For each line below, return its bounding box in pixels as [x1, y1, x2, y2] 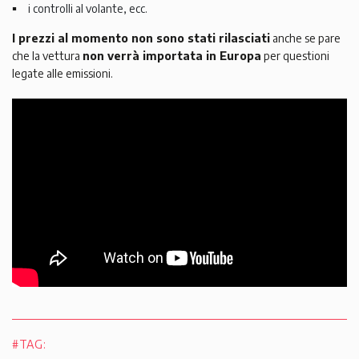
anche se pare [270, 31, 341, 46]
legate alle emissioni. [12, 67, 113, 81]
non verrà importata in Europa [83, 49, 261, 63]
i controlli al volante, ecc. [28, 2, 148, 16]
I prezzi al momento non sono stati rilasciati [12, 31, 270, 46]
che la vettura [12, 49, 83, 63]
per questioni [261, 49, 329, 63]
